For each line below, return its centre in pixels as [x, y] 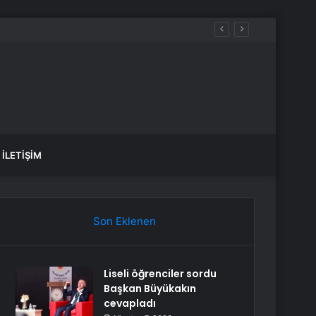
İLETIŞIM [22, 155]
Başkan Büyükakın [150, 288]
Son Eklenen [124, 221]
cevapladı [130, 303]
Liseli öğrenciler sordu [160, 274]
